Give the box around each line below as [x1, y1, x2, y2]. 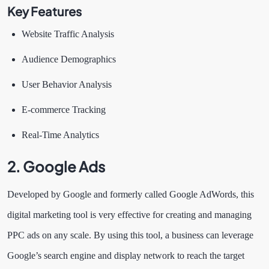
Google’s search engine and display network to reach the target [7, 250, 244, 261]
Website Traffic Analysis [22, 29, 116, 40]
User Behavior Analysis [22, 79, 114, 90]
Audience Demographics [22, 54, 116, 65]
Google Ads [23, 157, 107, 176]
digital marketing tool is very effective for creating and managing [7, 210, 252, 220]
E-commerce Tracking [22, 104, 108, 115]
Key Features [7, 4, 85, 19]
